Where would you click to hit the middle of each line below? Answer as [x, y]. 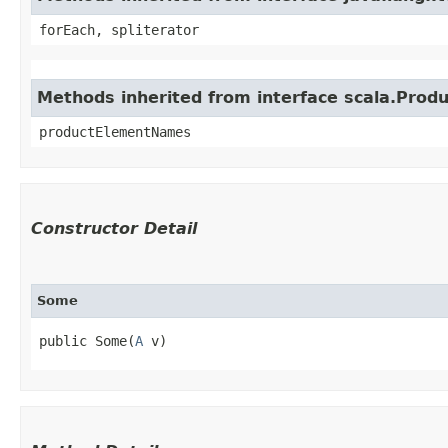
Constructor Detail [114, 228]
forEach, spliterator [119, 29]
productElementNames [115, 131]
